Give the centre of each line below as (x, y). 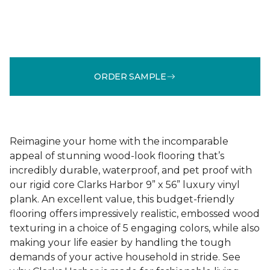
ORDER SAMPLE (130, 76)
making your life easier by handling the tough (120, 243)
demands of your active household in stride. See (125, 257)
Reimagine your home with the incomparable (119, 141)
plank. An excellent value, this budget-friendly (122, 199)
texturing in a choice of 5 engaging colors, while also (135, 228)
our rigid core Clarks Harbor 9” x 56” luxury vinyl (125, 185)
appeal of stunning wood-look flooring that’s (117, 156)
